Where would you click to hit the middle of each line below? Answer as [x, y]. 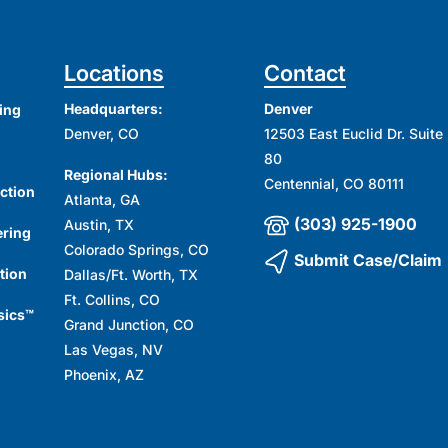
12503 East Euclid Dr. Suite [353, 133]
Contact [304, 72]
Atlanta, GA [102, 199]
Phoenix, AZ [104, 374]
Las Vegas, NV [114, 349]
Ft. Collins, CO [112, 299]
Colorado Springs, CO [137, 249]
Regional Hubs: [116, 174]
